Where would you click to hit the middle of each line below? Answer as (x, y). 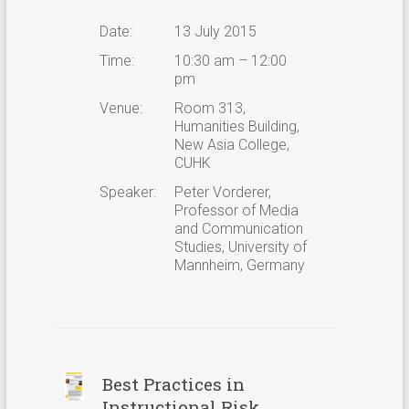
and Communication (238, 228)
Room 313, (210, 108)
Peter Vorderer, (222, 192)
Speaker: (127, 192)
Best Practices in (173, 383)
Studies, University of (240, 246)
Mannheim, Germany (239, 265)
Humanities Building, (236, 126)
